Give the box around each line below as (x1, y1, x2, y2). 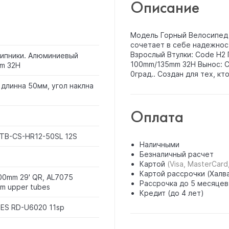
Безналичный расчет (139, 150, 214, 158)
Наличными (139, 140, 179, 149)
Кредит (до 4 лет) (139, 189, 204, 197)
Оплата (130, 106, 184, 127)
